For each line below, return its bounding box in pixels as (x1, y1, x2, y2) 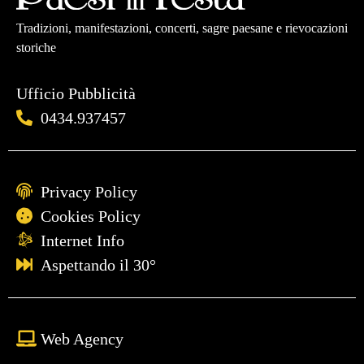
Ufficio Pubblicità (16, 84, 136, 102)
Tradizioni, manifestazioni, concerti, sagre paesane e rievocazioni (16, 20, 348, 35)
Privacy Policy (41, 182, 137, 201)
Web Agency (41, 329, 123, 348)
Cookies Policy (41, 206, 141, 225)
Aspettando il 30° (41, 255, 156, 274)
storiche (16, 40, 56, 54)
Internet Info (41, 231, 124, 249)
